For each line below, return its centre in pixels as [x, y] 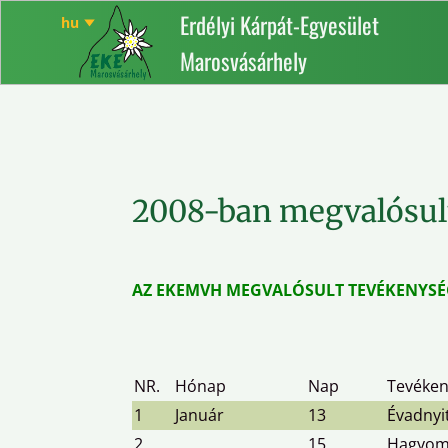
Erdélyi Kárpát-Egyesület [279, 25]
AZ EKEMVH [177, 290]
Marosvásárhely [243, 61]
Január [199, 415]
